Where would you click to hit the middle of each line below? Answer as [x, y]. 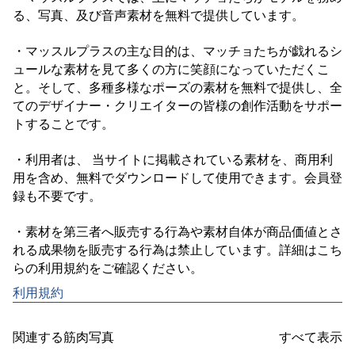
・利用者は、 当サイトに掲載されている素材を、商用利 [173, 159]
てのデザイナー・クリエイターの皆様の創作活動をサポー [177, 105]
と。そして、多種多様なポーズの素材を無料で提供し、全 [177, 87]
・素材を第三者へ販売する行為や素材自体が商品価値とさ [177, 231]
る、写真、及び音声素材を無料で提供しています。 [158, 15]
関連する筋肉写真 [63, 336]
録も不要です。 [57, 195]
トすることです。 [63, 123]
